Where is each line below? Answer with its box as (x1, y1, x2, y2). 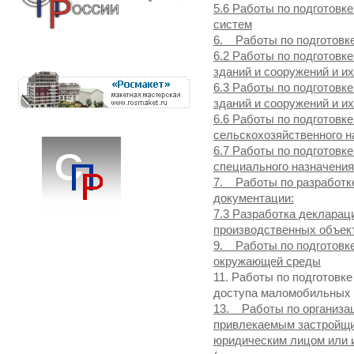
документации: (213, 191, 294, 205)
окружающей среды (213, 254, 321, 268)
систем (213, 17, 252, 31)
